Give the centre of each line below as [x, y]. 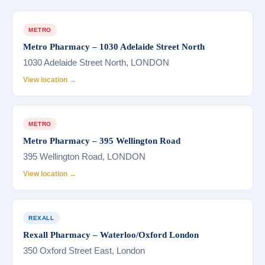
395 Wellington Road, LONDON [84, 156]
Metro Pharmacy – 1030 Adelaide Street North [114, 46]
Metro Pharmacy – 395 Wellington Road [102, 140]
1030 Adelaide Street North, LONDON [96, 62]
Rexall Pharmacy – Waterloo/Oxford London [111, 235]
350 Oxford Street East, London [84, 250]
